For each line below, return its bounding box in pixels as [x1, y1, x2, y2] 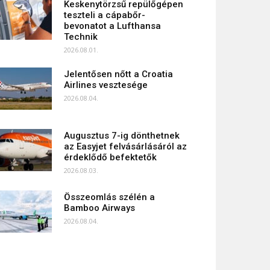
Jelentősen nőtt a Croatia [64, 69, 173, 80]
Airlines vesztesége [64, 80, 148, 90]
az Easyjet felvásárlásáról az [64, 141, 187, 152]
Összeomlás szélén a [64, 192, 155, 202]
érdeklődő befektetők [64, 152, 157, 163]
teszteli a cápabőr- [64, 10, 145, 20]
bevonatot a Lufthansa [64, 20, 161, 31]
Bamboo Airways [64, 202, 135, 213]
